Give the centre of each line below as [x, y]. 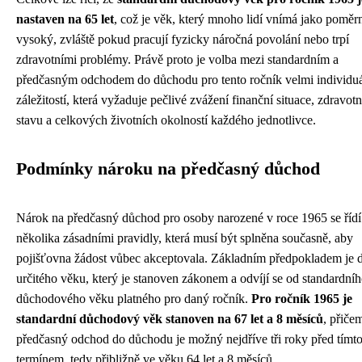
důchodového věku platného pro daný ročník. [134, 299]
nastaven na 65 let [65, 19]
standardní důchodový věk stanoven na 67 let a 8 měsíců [170, 319]
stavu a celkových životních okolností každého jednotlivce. [166, 120]
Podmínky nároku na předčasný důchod [168, 169]
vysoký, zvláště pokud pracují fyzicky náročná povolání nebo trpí [183, 40]
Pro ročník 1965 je [302, 299]
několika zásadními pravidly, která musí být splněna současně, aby [185, 238]
